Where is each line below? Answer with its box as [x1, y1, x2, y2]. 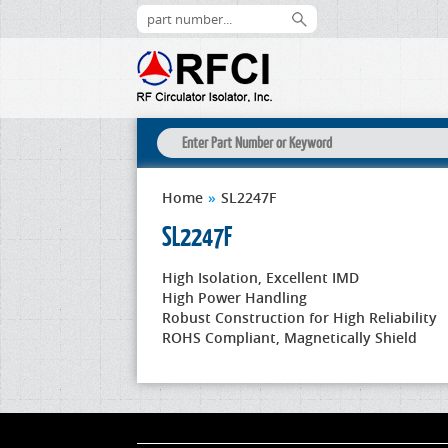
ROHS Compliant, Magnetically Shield [162, 328, 417, 347]
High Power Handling [162, 288, 307, 307]
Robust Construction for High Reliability [162, 308, 437, 327]
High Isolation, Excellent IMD [162, 268, 359, 287]
